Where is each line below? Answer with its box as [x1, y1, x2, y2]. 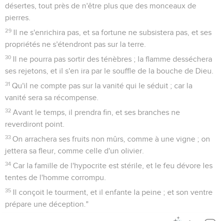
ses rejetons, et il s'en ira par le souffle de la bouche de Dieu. [5, 67, 214, 75]
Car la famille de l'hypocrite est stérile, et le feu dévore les [13, 161, 213, 170]
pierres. [5, 13, 31, 22]
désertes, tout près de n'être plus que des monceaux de [5, 1, 196, 10]
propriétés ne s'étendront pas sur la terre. [5, 40, 146, 48]
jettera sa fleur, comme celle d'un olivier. [5, 147, 144, 155]
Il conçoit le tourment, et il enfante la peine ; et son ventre [13, 188, 213, 196]
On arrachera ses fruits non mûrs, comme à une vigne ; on [12, 135, 211, 143]
